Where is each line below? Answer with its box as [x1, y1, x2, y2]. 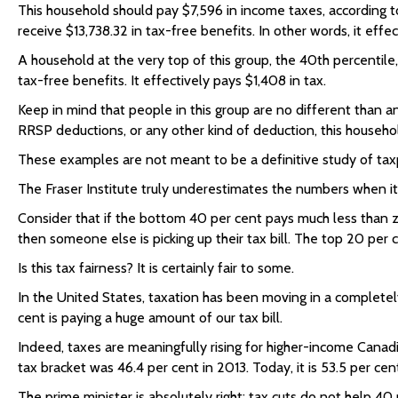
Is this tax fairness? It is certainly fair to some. [18, 259, 294, 276]
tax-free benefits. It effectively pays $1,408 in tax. [18, 72, 326, 89]
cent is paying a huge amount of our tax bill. [18, 309, 283, 326]
